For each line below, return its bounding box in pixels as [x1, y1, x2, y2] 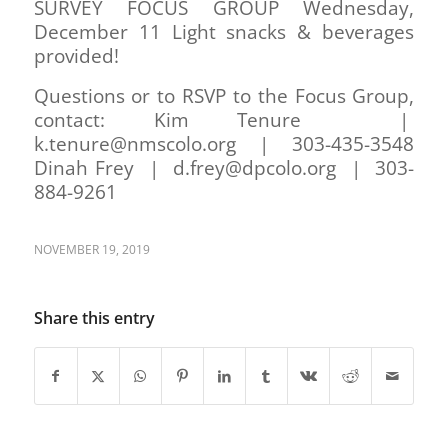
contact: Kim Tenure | [33, 106, 415, 133]
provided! [33, 42, 129, 69]
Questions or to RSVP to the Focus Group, [33, 82, 415, 109]
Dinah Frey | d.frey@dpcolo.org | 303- [33, 154, 415, 181]
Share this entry [33, 306, 155, 329]
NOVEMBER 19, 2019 [33, 240, 150, 258]
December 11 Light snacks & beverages [33, 18, 415, 45]
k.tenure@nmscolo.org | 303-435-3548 [33, 130, 415, 157]
